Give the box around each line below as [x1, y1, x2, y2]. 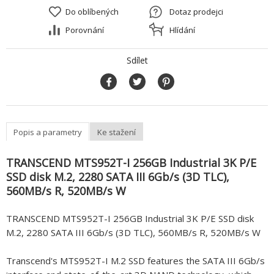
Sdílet [126, 54, 148, 67]
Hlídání [169, 24, 195, 36]
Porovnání [65, 24, 104, 36]
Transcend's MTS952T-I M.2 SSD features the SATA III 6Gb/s [6, 254, 265, 267]
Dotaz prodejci [169, 6, 223, 18]
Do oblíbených [65, 6, 119, 18]
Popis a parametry [13, 126, 82, 138]
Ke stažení [97, 126, 136, 138]
